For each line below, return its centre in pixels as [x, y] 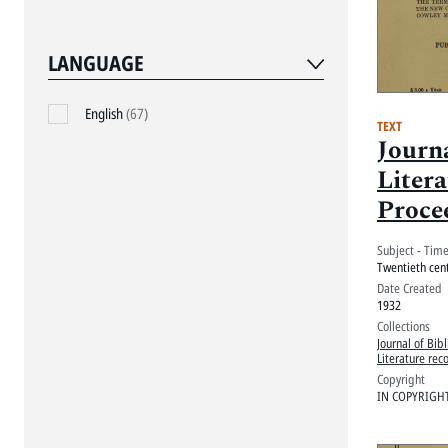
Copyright [400, 378]
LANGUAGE [96, 63]
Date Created [409, 287]
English [105, 114]
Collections [403, 325]
